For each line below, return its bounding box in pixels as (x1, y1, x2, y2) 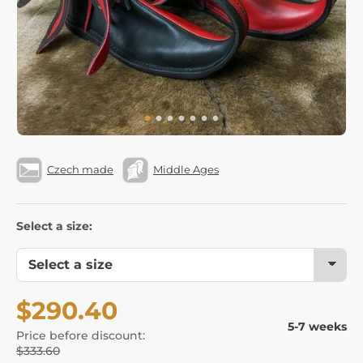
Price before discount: (16, 327, 145, 343)
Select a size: (16, 218, 92, 233)
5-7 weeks (288, 318, 347, 334)
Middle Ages (153, 163, 219, 177)
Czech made (47, 163, 113, 177)
